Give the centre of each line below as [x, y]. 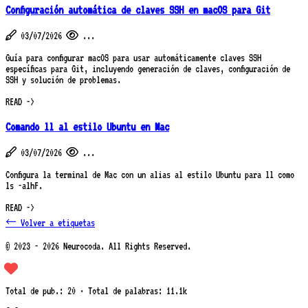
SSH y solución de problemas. [63, 80]
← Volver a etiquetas [50, 222]
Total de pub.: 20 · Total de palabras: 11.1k [96, 290]
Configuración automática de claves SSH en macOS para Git [138, 10]
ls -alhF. [24, 185]
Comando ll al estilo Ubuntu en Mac [87, 126]
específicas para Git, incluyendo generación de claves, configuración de [148, 69]
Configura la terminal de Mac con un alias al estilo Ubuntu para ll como [150, 174]
